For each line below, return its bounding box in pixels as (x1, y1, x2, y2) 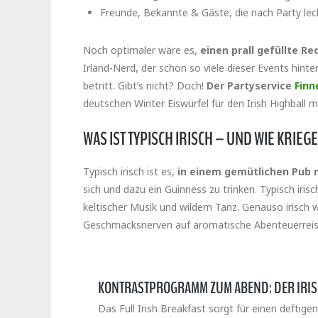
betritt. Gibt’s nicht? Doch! (83, 79, 207, 93)
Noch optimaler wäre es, (83, 43, 200, 57)
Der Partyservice (207, 79, 295, 93)
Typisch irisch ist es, (83, 165, 177, 179)
